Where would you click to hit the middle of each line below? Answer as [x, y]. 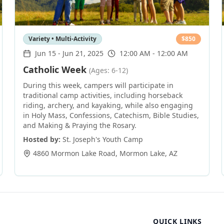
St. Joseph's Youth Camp [103, 139]
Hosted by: [42, 139]
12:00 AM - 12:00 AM [154, 53]
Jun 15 [46, 53]
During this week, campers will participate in [98, 85]
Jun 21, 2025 [83, 53]
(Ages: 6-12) [109, 70]
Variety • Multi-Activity [63, 39]
